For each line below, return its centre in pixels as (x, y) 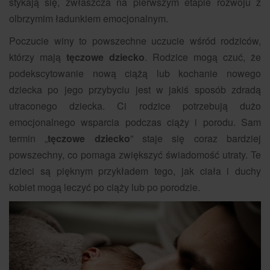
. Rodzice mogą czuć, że (203, 57)
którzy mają (38, 57)
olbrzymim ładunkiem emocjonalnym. (89, 18)
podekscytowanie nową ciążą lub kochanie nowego (135, 73)
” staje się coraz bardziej (196, 138)
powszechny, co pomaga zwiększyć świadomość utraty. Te (135, 154)
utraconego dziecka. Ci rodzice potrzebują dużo (135, 105)
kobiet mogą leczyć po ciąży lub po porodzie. (105, 187)
